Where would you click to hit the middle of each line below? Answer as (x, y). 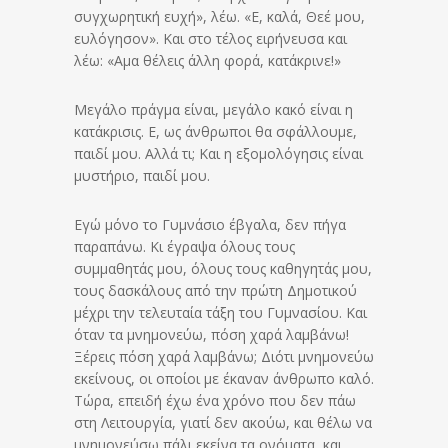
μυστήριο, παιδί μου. (142, 176)
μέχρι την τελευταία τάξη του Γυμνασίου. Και (220, 313)
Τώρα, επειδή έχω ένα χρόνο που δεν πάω (215, 401)
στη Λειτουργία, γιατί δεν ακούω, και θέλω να (223, 423)
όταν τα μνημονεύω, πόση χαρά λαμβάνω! (211, 335)
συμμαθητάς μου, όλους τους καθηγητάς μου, (223, 269)
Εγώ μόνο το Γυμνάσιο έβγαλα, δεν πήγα (210, 225)
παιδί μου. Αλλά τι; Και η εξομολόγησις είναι (218, 154)
